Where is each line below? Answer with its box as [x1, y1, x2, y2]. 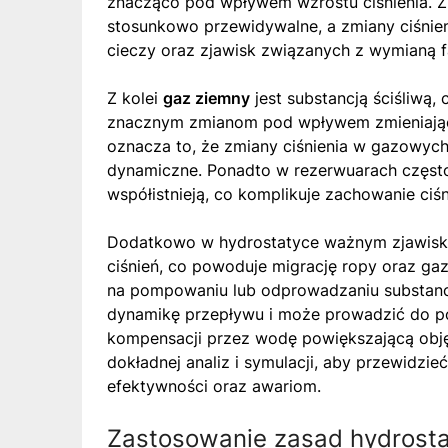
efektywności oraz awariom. [107, 375, 321, 396]
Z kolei [107, 87, 163, 108]
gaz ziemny [163, 87, 250, 108]
